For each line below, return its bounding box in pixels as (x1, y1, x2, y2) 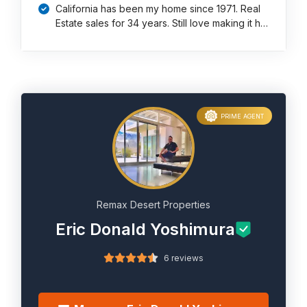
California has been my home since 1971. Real (56, 3, 261, 14)
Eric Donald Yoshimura (56, 219, 235, 239)
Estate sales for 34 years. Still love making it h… (56, 17, 269, 29)
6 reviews (164, 253, 204, 263)
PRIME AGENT (220, 112, 264, 120)
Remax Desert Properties (97, 199, 210, 210)
